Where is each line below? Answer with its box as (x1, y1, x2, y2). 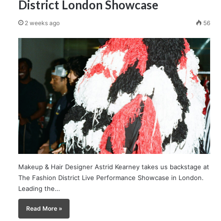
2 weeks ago (25, 19, 60, 27)
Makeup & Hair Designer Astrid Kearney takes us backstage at (18, 162, 209, 171)
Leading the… (18, 184, 60, 192)
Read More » (26, 204, 62, 212)
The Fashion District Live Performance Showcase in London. (18, 173, 204, 182)
